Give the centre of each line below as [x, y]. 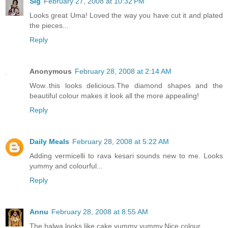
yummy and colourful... [66, 166]
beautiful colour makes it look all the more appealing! [114, 96]
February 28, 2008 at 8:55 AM [100, 212]
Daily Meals [49, 142]
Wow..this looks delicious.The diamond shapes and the [126, 86]
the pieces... [49, 26]
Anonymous [51, 72]
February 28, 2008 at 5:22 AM [121, 142]
